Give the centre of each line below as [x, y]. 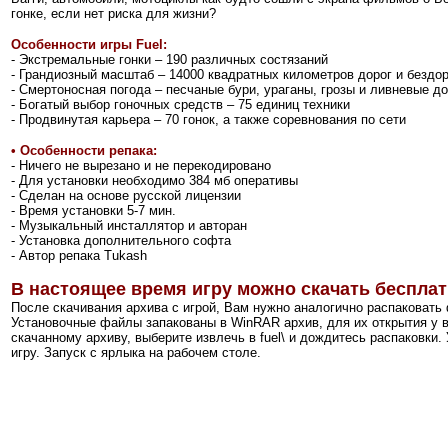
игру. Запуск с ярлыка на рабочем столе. [136, 352]
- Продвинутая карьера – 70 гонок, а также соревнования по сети [208, 119]
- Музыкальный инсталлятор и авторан [129, 225]
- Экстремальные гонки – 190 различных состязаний [169, 59]
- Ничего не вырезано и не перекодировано [141, 165]
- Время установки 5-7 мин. [93, 210]
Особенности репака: [86, 150]
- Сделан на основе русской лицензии [126, 195]
